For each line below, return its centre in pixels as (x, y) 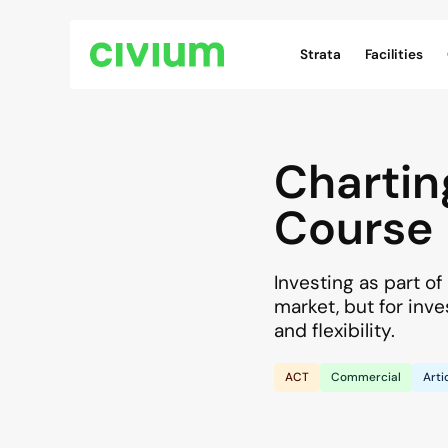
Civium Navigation (349, 30)
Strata (320, 54)
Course (353, 228)
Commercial (366, 377)
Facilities (394, 54)
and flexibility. (334, 330)
